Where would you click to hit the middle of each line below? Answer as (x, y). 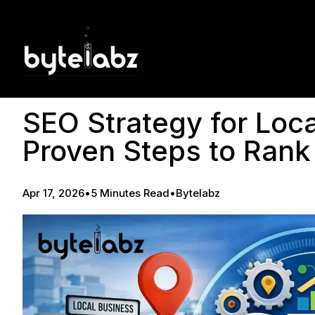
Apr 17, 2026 (53, 193)
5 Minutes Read (130, 193)
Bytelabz (198, 193)
